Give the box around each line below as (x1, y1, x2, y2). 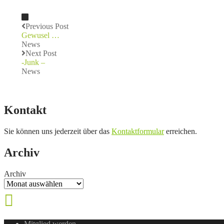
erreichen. (164, 126, 197, 135)
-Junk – (21, 57, 45, 66)
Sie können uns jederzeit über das (4, 126, 111, 135)
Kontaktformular (111, 126, 164, 135)
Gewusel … (21, 30, 59, 39)
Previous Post (25, 21, 68, 30)
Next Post (25, 48, 56, 57)
